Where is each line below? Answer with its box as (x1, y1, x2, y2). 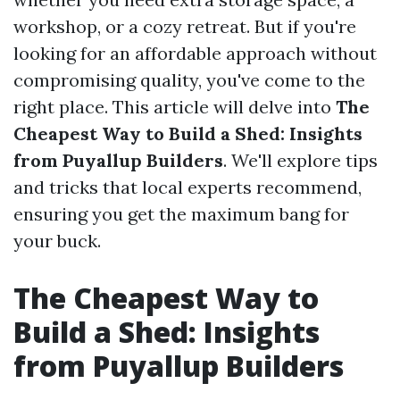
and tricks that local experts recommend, (13, 176, 362, 198)
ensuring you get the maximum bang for (13, 203, 349, 225)
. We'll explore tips (223, 149, 378, 171)
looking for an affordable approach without (13, 42, 377, 64)
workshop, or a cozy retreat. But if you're (13, 15, 356, 37)
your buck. (13, 229, 101, 252)
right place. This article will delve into (13, 96, 336, 118)
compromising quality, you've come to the (13, 69, 365, 91)
